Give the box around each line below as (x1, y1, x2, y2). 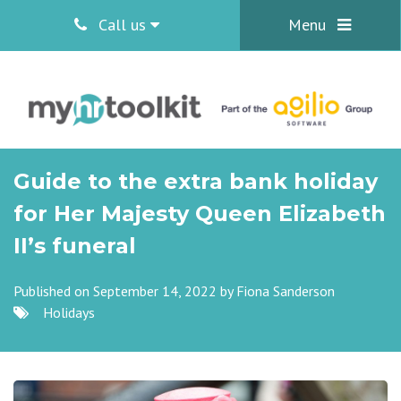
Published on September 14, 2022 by (13, 282, 236, 300)
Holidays (43, 303, 95, 321)
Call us (93, 14, 150, 35)
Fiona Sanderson (236, 282, 335, 300)
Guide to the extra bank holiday (13, 168, 378, 194)
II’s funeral (13, 233, 136, 259)
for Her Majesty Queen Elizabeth (13, 200, 386, 226)
